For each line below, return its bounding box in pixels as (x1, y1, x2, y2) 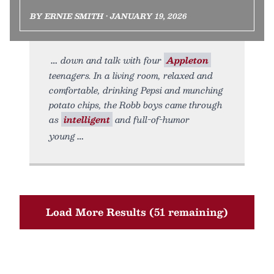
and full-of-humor (113, 112, 190, 127)
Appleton (166, 53, 209, 67)
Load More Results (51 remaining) (46, 204, 228, 220)
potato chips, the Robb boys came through (49, 97, 223, 112)
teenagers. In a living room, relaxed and (49, 68, 213, 83)
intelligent (64, 112, 110, 127)
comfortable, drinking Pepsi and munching (49, 83, 223, 97)
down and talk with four (61, 53, 164, 67)
